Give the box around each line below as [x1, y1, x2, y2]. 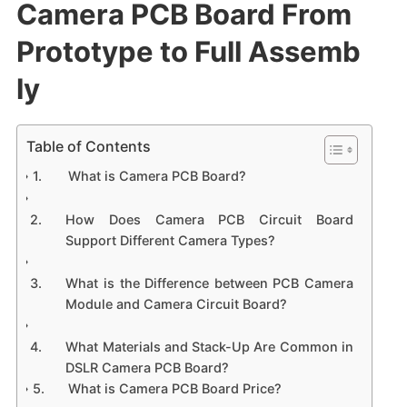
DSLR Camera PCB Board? [65, 359, 230, 375]
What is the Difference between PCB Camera [65, 274, 353, 291]
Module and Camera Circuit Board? [65, 295, 288, 312]
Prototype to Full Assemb [15, 34, 361, 68]
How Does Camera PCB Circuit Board [65, 211, 353, 227]
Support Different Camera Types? [65, 232, 276, 248]
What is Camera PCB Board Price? [68, 380, 283, 396]
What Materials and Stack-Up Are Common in [65, 338, 353, 354]
